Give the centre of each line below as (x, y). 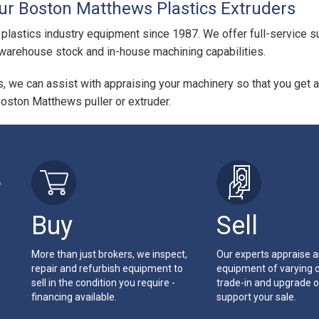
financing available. (74, 297)
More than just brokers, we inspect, (109, 254)
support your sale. (256, 297)
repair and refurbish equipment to (107, 268)
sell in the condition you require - (103, 283)
